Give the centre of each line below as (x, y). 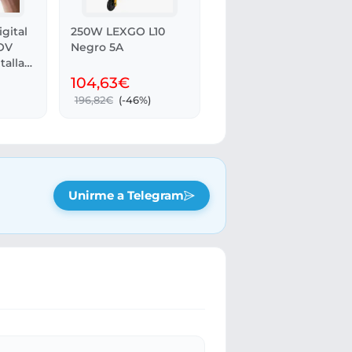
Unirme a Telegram (126, 195)
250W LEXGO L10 (118, 32)
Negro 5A (97, 48)
